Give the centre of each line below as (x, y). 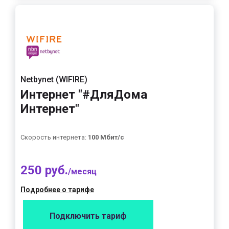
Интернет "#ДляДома (84, 95)
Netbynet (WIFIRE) (54, 79)
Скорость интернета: (54, 137)
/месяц (82, 171)
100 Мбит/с (106, 137)
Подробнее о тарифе (57, 190)
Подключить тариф (88, 216)
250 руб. (44, 170)
